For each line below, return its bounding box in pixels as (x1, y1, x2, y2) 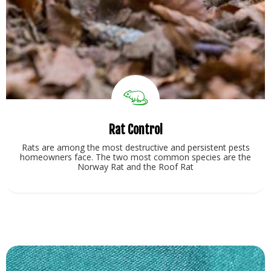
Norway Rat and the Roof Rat (77, 160, 194, 172)
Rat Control (108, 122, 163, 137)
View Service (106, 209, 165, 221)
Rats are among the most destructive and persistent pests (21, 141, 250, 153)
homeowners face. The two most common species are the (20, 151, 251, 163)
